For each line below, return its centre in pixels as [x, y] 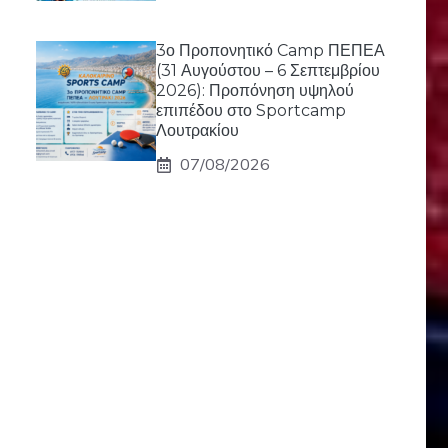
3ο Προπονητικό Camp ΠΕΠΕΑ [270, 50]
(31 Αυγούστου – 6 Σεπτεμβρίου [268, 70]
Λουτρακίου [197, 130]
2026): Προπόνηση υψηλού [255, 90]
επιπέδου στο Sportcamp [251, 110]
